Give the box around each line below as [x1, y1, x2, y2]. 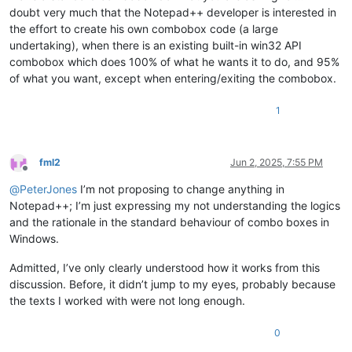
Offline [24, 167, 53, 180]
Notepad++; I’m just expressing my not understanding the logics [9, 198, 340, 212]
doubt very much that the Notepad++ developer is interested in [9, 5, 336, 19]
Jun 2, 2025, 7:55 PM [230, 156, 323, 168]
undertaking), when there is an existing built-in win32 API [9, 38, 302, 52]
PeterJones [20, 181, 77, 196]
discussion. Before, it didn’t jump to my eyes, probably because [9, 277, 335, 291]
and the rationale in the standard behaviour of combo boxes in [9, 214, 329, 229]
